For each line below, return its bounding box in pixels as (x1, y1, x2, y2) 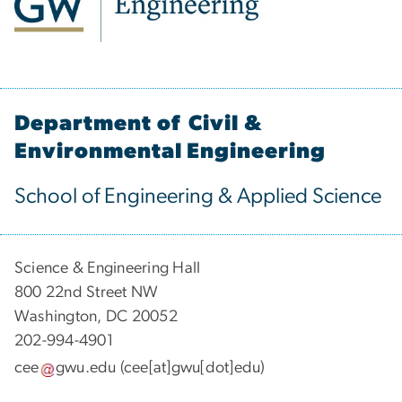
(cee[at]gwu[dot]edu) (116, 360, 266, 377)
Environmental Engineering (14, 140, 326, 162)
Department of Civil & (14, 112, 264, 135)
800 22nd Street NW (14, 284, 159, 301)
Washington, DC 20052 (14, 308, 178, 325)
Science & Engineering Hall (14, 259, 201, 276)
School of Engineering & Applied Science (14, 185, 381, 207)
